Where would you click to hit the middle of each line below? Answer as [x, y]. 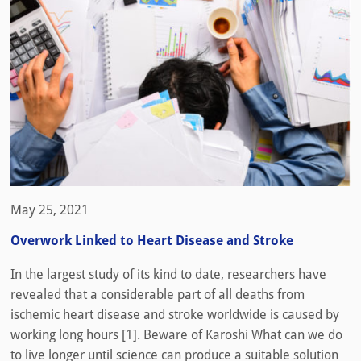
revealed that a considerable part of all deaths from [158, 295]
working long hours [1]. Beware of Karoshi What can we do [176, 335]
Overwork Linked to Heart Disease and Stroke [152, 240]
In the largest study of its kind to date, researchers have [168, 275]
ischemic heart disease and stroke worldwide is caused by [175, 315]
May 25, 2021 [50, 210]
